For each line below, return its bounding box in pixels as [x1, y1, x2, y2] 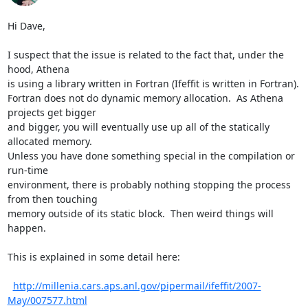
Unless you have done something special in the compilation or [7, 148, 295, 162]
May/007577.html [7, 293, 87, 307]
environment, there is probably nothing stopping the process [7, 177, 291, 191]
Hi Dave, [7, 19, 45, 32]
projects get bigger [7, 105, 96, 119]
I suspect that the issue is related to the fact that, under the [7, 47, 284, 61]
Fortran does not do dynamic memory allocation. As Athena [7, 91, 283, 104]
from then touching [7, 192, 98, 206]
